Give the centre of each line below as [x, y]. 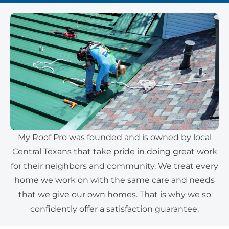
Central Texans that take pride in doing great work [114, 151]
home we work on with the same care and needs [114, 180]
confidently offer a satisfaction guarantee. [114, 209]
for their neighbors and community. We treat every [114, 166]
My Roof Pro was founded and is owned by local [114, 137]
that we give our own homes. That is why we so [114, 194]
